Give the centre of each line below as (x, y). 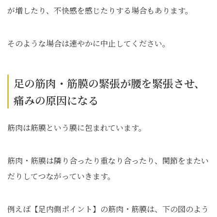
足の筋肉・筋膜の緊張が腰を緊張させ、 (109, 83)
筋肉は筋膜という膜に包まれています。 (77, 127)
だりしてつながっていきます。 (61, 176)
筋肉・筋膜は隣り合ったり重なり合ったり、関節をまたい (108, 160)
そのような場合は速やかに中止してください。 (89, 43)
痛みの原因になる (56, 100)
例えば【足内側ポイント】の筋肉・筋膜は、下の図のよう (108, 209)
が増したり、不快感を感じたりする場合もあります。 (100, 10)
